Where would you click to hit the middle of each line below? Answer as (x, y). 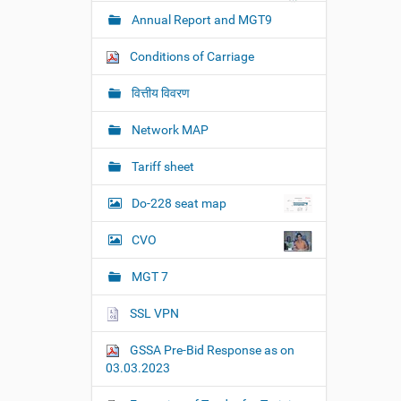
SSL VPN (153, 313)
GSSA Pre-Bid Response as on (211, 350)
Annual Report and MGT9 (200, 20)
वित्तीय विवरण (159, 93)
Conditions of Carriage (191, 56)
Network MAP (169, 130)
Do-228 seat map (179, 203)
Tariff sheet (162, 166)
